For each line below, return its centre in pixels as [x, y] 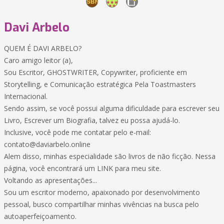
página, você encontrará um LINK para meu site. [82, 168]
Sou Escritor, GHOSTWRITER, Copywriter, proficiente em [95, 72]
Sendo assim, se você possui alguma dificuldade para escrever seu [112, 108]
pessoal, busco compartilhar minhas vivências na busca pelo [101, 204]
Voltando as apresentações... [50, 180]
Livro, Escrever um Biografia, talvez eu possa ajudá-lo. [92, 120]
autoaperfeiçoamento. [40, 216]
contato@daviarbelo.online [47, 144]
